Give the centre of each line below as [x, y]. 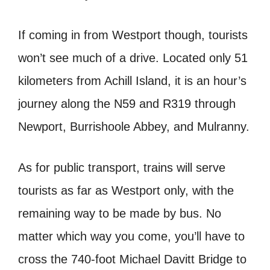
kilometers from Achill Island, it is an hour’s [132, 80]
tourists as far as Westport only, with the [126, 190]
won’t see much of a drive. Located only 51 [133, 58]
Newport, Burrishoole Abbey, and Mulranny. [134, 126]
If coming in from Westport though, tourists [133, 35]
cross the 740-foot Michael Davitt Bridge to [132, 259]
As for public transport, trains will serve [122, 167]
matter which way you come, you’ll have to [131, 236]
